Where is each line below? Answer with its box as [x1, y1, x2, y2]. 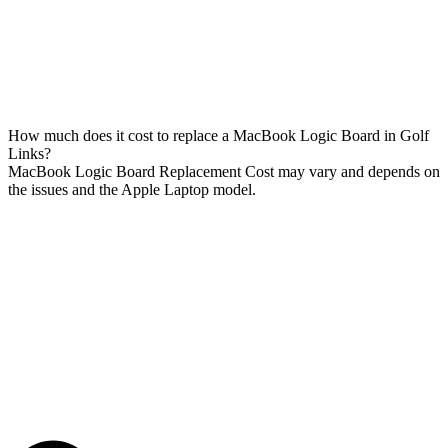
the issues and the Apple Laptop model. [8, 180, 256, 198]
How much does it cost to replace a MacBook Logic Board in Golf [8, 126, 429, 144]
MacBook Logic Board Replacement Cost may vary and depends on [8, 162, 440, 180]
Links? [8, 144, 51, 162]
